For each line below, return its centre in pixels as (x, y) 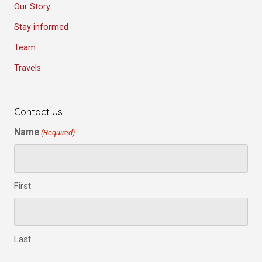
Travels (27, 68)
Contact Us (38, 111)
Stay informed (41, 27)
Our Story (32, 6)
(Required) (58, 132)
